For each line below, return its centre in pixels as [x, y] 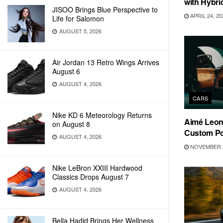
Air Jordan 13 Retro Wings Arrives [106, 62]
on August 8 [71, 124]
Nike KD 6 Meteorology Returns [102, 115]
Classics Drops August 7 [91, 177]
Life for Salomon [78, 18]
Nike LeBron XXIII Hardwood [97, 168]
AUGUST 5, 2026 [80, 31]
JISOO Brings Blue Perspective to [105, 9]
